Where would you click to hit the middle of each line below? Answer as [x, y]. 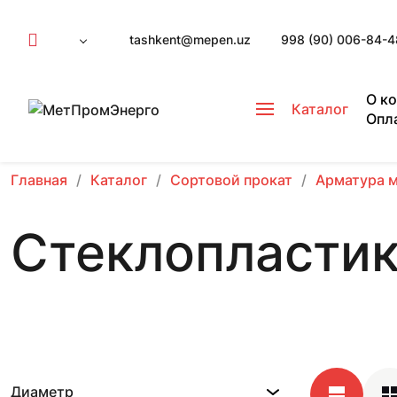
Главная [39, 180]
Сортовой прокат [231, 180]
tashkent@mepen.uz [190, 39]
